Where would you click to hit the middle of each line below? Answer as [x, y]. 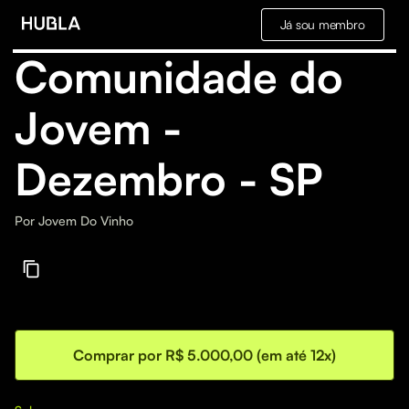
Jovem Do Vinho [86, 220]
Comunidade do [179, 77]
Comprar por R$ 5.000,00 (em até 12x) [204, 355]
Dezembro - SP [169, 179]
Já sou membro [322, 24]
